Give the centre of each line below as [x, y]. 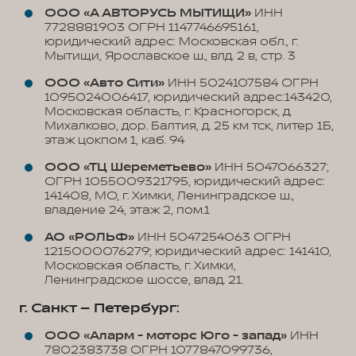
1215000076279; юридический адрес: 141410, [188, 252]
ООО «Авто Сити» [104, 83]
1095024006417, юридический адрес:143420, [188, 97]
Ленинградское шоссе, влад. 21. [144, 280]
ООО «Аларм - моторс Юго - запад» [166, 336]
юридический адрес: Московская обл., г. [171, 42]
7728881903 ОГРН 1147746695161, [152, 27]
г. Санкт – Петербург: [99, 308]
